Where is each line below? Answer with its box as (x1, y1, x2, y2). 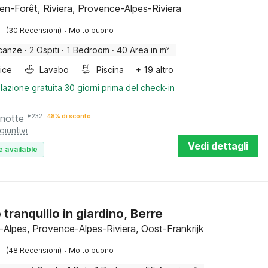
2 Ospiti (29, 45, 60, 55)
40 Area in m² (117, 45, 170, 55)
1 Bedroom (66, 45, 110, 55)
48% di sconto (47, 112, 92, 120)
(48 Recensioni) (6, 246, 62, 255)
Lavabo (39, 65, 69, 75)
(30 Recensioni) (6, 26, 62, 35)
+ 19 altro (136, 65, 174, 75)
